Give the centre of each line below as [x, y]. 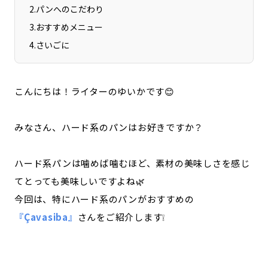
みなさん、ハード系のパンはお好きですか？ [109, 127]
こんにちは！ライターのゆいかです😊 [95, 91]
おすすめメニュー [69, 27]
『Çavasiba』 [46, 217]
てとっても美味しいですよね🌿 [80, 181]
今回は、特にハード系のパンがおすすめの [104, 199]
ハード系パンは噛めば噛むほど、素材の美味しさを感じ [132, 163]
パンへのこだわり [70, 9]
